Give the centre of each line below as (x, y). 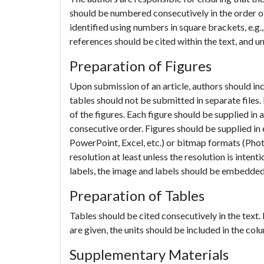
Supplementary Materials (149, 254)
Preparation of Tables (137, 195)
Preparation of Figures (141, 66)
